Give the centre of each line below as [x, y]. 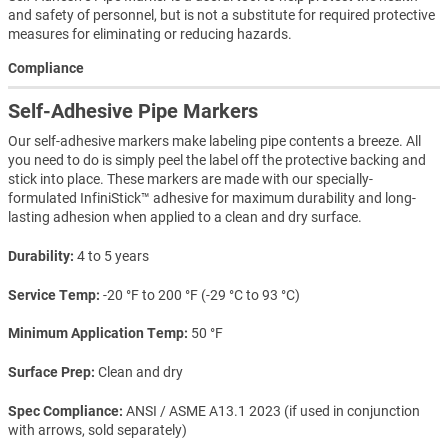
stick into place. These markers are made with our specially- [190, 179]
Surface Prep [49, 372]
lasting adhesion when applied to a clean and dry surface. [185, 217]
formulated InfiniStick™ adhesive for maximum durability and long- [212, 198]
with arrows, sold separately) [97, 430]
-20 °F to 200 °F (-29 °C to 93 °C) [201, 294]
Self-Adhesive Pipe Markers [133, 111]
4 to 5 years [113, 255]
